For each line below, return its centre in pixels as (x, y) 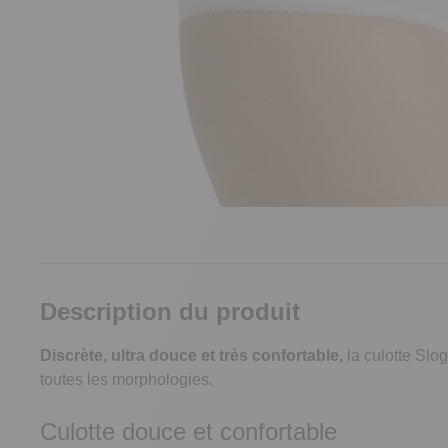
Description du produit (170, 311)
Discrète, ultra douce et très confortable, (191, 355)
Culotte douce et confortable (188, 431)
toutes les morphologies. (126, 379)
